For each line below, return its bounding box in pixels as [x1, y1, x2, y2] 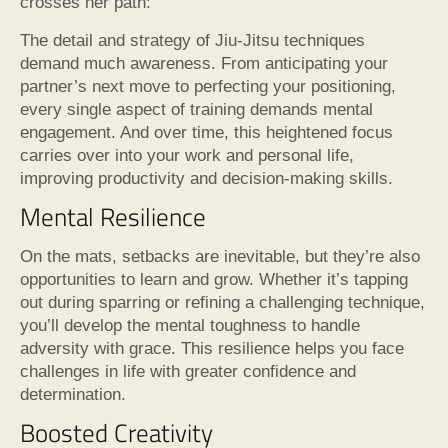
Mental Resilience [20, 196, 206, 236]
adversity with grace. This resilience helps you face [20, 338, 404, 358]
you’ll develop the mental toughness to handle [20, 315, 360, 335]
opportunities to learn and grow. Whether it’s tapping [20, 269, 408, 289]
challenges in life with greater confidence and [20, 361, 356, 381]
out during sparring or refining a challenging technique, [20, 292, 425, 312]
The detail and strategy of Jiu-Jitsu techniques [20, 30, 365, 50]
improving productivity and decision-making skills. [20, 168, 393, 188]
